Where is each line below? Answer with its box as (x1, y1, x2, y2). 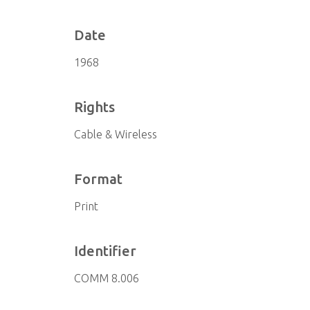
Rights (74, 99, 116, 115)
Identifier (74, 243, 137, 259)
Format (74, 171, 123, 187)
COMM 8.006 (74, 272, 140, 284)
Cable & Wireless (74, 128, 158, 140)
